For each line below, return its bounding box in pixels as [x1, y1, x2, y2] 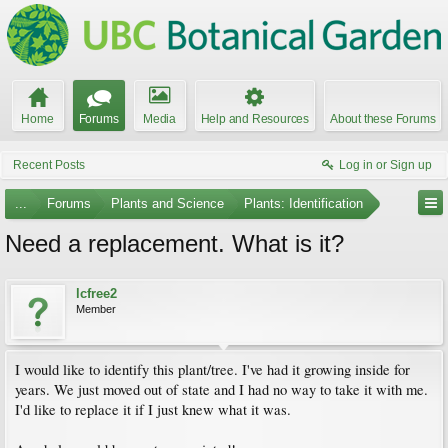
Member [76, 303, 116, 315]
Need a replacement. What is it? [5, 230, 344, 257]
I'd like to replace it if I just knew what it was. [15, 400, 291, 419]
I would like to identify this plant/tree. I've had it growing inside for [15, 360, 410, 379]
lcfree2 [76, 286, 117, 301]
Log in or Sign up [339, 158, 432, 172]
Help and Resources [200, 112, 309, 126]
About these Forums [330, 112, 436, 126]
